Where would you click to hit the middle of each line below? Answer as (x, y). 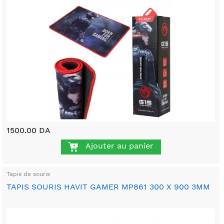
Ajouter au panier (119, 146)
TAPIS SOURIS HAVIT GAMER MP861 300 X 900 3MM (108, 186)
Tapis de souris (28, 174)
